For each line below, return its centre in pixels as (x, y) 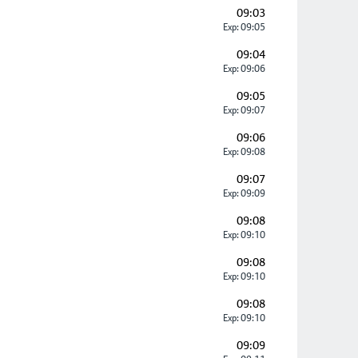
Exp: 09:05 (243, 27)
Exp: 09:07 (243, 110)
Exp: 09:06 (243, 69)
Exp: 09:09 (243, 193)
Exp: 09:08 (243, 152)
